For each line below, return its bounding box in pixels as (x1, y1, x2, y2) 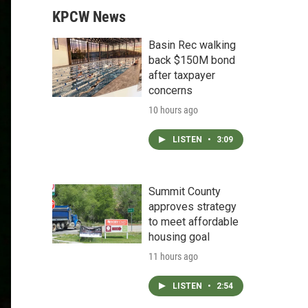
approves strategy (148, 200, 236, 213)
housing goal (148, 230, 210, 243)
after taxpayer (148, 69, 215, 82)
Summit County (148, 185, 221, 198)
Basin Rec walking (148, 38, 236, 52)
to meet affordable (148, 215, 239, 228)
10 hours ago (148, 104, 198, 115)
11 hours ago (148, 251, 198, 262)
